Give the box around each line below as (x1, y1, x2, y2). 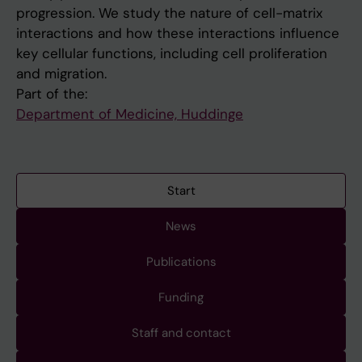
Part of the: (16, 85, 87, 103)
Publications (145, 254, 217, 271)
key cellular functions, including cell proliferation (16, 44, 327, 63)
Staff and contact (131, 325, 231, 342)
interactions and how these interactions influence (16, 24, 339, 43)
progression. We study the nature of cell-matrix (16, 4, 322, 23)
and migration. (16, 65, 107, 83)
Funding (158, 289, 204, 306)
